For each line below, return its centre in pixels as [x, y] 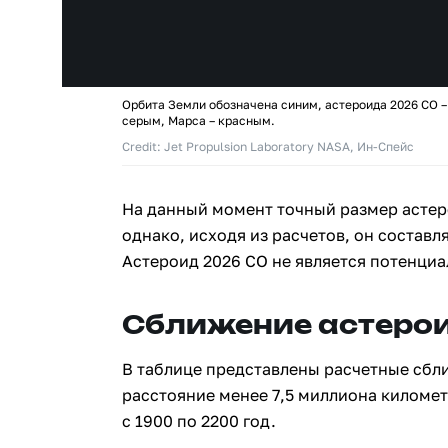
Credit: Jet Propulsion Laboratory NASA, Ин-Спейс [268, 146]
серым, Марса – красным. [198, 120]
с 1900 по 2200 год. [199, 421]
